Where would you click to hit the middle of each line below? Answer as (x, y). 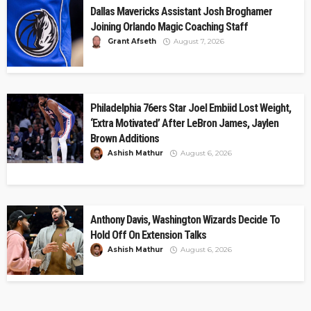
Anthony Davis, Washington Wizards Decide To (185, 220)
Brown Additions (125, 139)
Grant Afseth (132, 42)
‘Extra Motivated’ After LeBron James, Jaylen (184, 124)
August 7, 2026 (199, 42)
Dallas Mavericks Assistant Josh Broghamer (181, 12)
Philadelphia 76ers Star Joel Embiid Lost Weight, (191, 108)
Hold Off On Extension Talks (148, 235)
